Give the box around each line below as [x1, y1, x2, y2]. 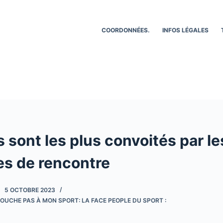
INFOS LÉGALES [162, 26, 209, 34]
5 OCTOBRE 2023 [4, 186, 55, 194]
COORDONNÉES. [102, 26, 150, 34]
